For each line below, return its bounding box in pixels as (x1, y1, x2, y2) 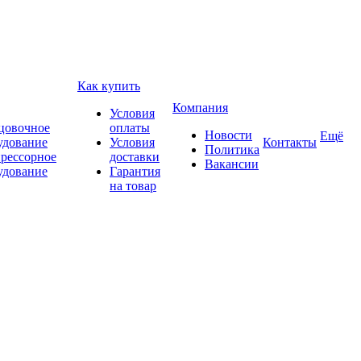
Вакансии (205, 157, 259, 171)
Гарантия (110, 164, 160, 178)
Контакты (263, 135, 317, 149)
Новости (205, 128, 252, 142)
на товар (110, 179, 156, 193)
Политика (205, 143, 259, 156)
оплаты (110, 121, 150, 135)
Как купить (77, 79, 140, 93)
